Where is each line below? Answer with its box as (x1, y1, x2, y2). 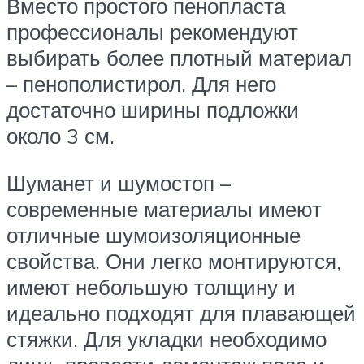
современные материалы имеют (6, 195, 322, 222)
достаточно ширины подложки (6, 97, 299, 123)
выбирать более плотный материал (6, 45, 352, 71)
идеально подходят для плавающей (6, 299, 356, 326)
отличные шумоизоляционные (6, 221, 301, 248)
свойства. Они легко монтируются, (6, 247, 341, 274)
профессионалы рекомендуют (6, 19, 298, 45)
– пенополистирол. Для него (6, 71, 276, 97)
